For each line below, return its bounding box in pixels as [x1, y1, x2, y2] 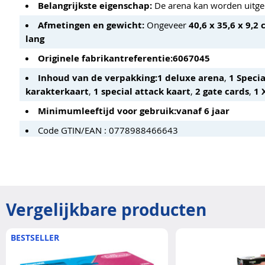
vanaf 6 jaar [176, 104, 230, 117]
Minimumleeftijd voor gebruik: [38, 104, 176, 117]
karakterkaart [25, 85, 89, 98]
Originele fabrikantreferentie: [38, 51, 173, 64]
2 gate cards [195, 85, 249, 98]
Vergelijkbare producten [6, 198, 206, 221]
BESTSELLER [11, 231, 59, 243]
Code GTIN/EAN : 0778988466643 [38, 124, 178, 136]
